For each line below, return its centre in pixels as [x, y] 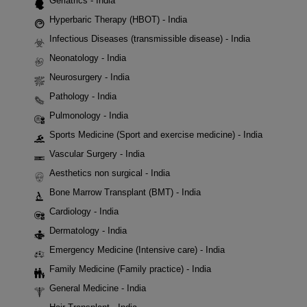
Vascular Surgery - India [97, 153]
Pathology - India [83, 96]
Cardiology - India [84, 211]
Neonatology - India [88, 58]
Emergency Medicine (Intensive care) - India [137, 249]
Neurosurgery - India [89, 77]
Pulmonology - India [89, 115]
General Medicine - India [98, 288]
